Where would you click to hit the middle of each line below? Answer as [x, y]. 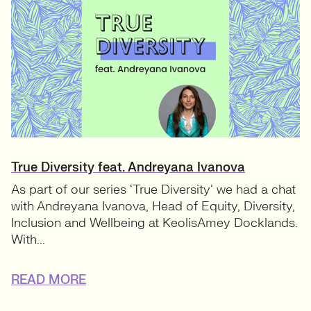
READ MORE [49, 280]
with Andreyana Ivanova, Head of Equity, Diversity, [153, 207]
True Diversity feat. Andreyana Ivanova [128, 168]
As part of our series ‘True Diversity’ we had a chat [153, 190]
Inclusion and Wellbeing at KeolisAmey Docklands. [154, 224]
